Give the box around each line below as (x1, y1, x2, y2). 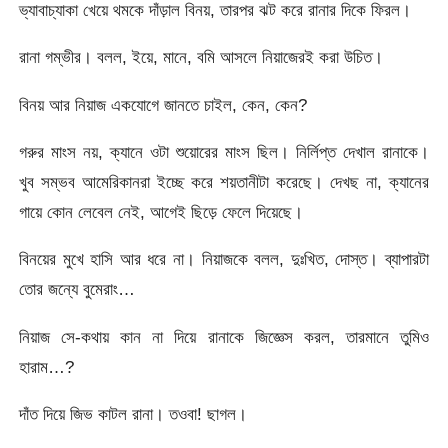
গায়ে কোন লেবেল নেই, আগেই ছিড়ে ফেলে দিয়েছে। (19, 201, 304, 222)
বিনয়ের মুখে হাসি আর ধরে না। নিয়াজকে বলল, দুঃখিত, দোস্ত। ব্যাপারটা (19, 249, 429, 270)
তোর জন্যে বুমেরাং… (19, 279, 136, 300)
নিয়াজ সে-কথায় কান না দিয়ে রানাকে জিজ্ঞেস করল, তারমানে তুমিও (19, 326, 429, 347)
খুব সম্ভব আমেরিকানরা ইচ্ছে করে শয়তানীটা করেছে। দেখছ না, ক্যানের (19, 171, 429, 192)
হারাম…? (19, 356, 75, 377)
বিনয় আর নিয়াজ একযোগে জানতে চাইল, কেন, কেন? (19, 94, 308, 115)
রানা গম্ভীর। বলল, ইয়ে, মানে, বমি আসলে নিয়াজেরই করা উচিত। (19, 47, 384, 68)
